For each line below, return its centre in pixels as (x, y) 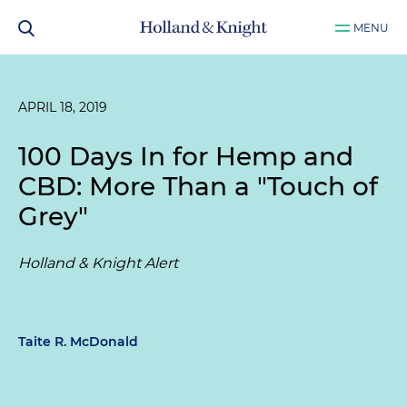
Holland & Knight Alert (98, 263)
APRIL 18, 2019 (63, 107)
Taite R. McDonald (78, 342)
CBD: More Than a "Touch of (198, 186)
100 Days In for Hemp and (186, 156)
